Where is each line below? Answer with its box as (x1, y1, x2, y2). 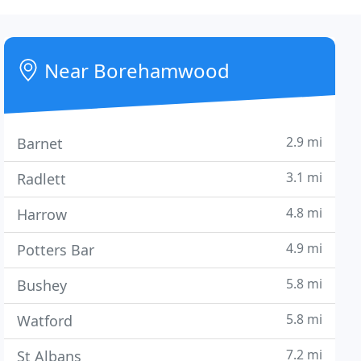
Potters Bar (17, 240, 95, 259)
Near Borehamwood (39, 57, 230, 84)
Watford (17, 311, 73, 330)
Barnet (17, 134, 64, 153)
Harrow (17, 205, 68, 224)
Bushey (17, 276, 68, 295)
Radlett (17, 169, 67, 189)
